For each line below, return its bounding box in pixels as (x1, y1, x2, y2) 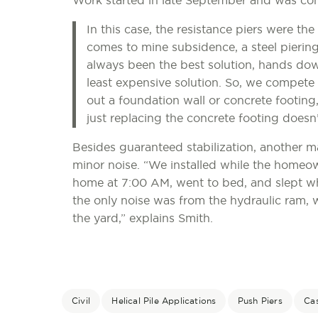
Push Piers (237, 296, 283, 305)
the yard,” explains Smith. (72, 212, 213, 224)
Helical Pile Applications (111, 296, 216, 305)
